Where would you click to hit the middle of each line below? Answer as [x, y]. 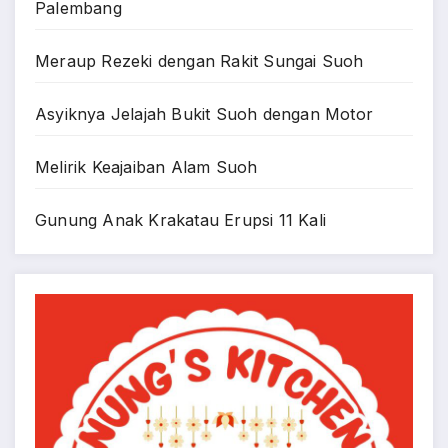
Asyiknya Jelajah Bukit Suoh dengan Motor [204, 114]
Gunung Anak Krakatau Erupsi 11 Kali [180, 220]
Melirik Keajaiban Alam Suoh [146, 167]
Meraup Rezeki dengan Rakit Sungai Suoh [199, 61]
